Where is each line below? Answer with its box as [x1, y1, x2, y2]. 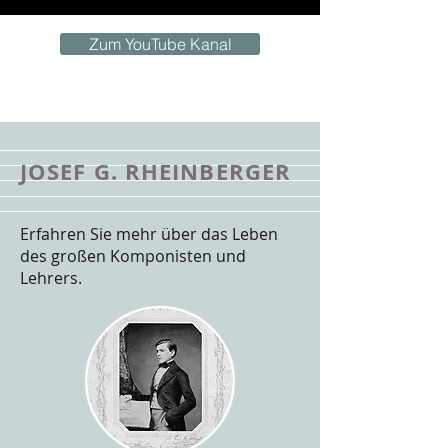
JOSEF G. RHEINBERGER [20, 156, 291, 187]
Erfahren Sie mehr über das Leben [20, 223, 278, 245]
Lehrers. [20, 267, 82, 289]
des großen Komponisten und [20, 245, 246, 267]
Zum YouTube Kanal [88, 34, 232, 54]
